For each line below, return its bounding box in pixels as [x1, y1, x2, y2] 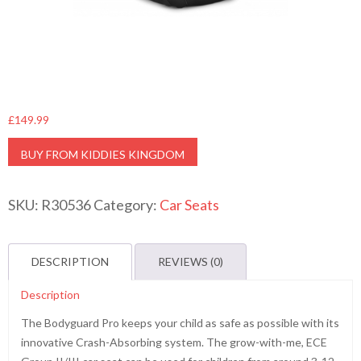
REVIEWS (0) [158, 255, 223, 268]
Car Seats [160, 196, 219, 214]
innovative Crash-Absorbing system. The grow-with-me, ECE [21, 335, 327, 349]
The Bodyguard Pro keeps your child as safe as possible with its [21, 316, 339, 330]
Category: [93, 196, 160, 214]
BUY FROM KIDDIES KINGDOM [21, 147, 185, 161]
